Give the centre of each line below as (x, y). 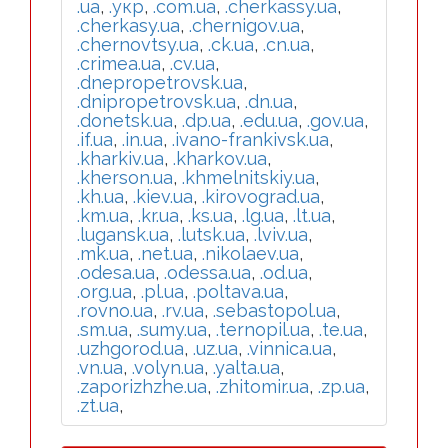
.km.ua (103, 215)
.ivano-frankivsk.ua (250, 139)
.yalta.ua (246, 367)
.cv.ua (192, 63)
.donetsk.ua (125, 120)
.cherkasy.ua (128, 25)
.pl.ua (162, 291)
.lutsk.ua (211, 234)
